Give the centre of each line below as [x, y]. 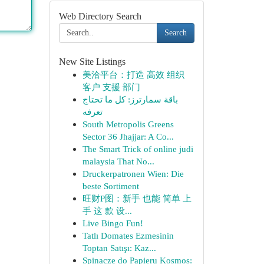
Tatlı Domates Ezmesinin [128, 235]
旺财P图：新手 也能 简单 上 [137, 198]
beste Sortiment [110, 186]
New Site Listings [92, 62]
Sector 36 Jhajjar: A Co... [128, 136]
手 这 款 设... [107, 211]
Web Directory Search [100, 16]
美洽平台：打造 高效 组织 [133, 75]
